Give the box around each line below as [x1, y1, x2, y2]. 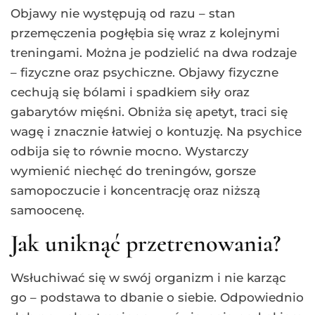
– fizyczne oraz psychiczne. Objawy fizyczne [11, 65, 278, 80]
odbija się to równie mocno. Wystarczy [11, 144, 249, 159]
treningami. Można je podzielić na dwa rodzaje [11, 46, 297, 60]
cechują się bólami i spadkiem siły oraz [11, 85, 250, 100]
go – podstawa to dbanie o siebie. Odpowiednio [11, 290, 304, 305]
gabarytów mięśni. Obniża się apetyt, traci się [11, 105, 288, 120]
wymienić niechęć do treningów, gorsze [11, 164, 256, 179]
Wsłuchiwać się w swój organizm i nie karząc [11, 271, 286, 285]
